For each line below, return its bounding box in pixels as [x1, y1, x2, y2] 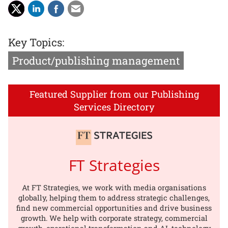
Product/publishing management [12, 53, 180, 68]
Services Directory [73, 100, 155, 113]
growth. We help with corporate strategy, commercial [20, 213, 208, 223]
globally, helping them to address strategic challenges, [18, 193, 210, 203]
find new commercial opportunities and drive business [16, 203, 212, 213]
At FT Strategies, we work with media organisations [22, 183, 206, 193]
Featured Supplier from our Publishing [29, 88, 199, 100]
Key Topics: [8, 35, 64, 49]
